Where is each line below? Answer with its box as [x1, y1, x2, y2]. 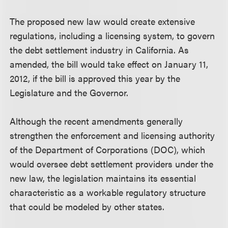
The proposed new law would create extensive [10, 15, 195, 27]
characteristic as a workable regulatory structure [10, 186, 206, 198]
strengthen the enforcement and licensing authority [10, 129, 215, 141]
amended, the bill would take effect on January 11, [10, 58, 209, 70]
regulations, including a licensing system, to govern [10, 29, 215, 42]
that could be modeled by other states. [10, 200, 165, 213]
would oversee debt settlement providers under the [10, 157, 214, 170]
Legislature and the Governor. [10, 86, 129, 99]
